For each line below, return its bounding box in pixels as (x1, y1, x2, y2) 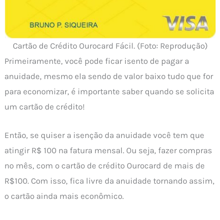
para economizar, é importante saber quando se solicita (4, 86, 215, 97)
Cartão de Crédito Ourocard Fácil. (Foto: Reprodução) (12, 41, 208, 51)
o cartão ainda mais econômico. (4, 191, 124, 201)
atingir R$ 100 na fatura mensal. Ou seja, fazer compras (4, 145, 213, 156)
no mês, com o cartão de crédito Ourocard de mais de (4, 161, 205, 171)
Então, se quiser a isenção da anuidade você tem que (4, 130, 205, 140)
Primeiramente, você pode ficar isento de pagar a (4, 56, 190, 66)
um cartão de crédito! (4, 102, 85, 112)
